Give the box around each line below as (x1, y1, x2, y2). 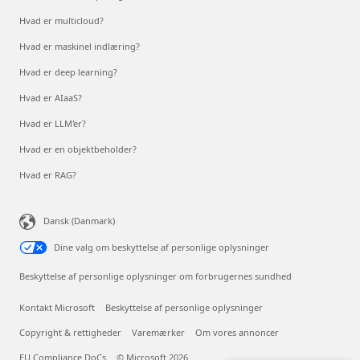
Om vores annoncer (195, 325, 279, 338)
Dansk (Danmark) (43, 214, 115, 227)
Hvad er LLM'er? (19, 117, 86, 129)
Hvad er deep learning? (19, 65, 117, 78)
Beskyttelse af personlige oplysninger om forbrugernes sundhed (19, 269, 292, 282)
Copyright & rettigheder (19, 325, 121, 338)
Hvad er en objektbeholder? (19, 142, 137, 155)
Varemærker (132, 325, 185, 338)
